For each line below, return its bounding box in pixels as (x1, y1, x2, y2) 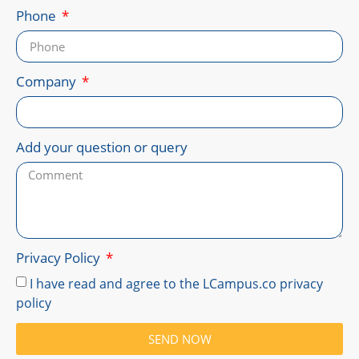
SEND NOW (147, 330, 212, 347)
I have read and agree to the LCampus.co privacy (30, 274, 323, 292)
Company (16, 72, 79, 91)
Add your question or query (16, 138, 188, 157)
